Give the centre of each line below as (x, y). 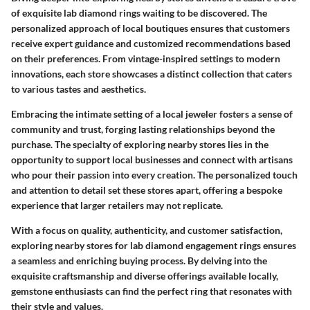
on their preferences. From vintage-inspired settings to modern (146, 59)
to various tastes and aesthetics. (79, 89)
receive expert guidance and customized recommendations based (151, 44)
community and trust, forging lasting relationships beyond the (143, 129)
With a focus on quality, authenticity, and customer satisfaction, (147, 230)
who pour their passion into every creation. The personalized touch (154, 175)
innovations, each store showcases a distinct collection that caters (152, 74)
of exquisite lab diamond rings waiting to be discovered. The (139, 13)
